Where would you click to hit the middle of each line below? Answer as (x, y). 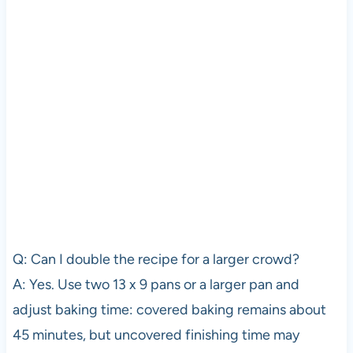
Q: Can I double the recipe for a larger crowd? (156, 259)
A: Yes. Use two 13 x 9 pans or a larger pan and (156, 284)
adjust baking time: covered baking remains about (169, 309)
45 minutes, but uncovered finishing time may (156, 334)
